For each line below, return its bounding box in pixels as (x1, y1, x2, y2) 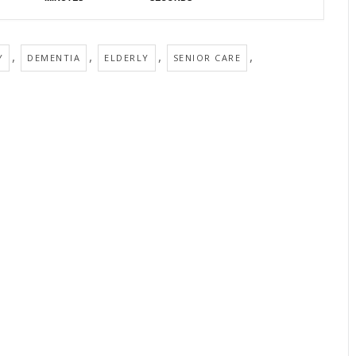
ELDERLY (104, 52, 149, 64)
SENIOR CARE (172, 52, 241, 64)
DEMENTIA (27, 52, 80, 64)
